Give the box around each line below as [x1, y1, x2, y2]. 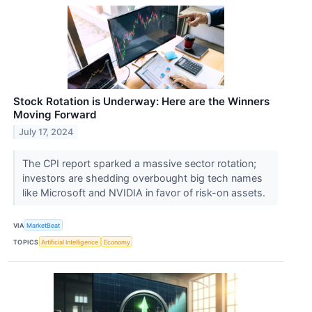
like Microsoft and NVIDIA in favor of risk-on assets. [22, 187, 268, 199]
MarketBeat [26, 221, 61, 229]
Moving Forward [13, 108, 97, 122]
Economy [103, 237, 130, 246]
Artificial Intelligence [41, 237, 99, 246]
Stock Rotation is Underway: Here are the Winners [13, 95, 270, 109]
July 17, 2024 [19, 126, 74, 137]
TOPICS [13, 237, 39, 246]
